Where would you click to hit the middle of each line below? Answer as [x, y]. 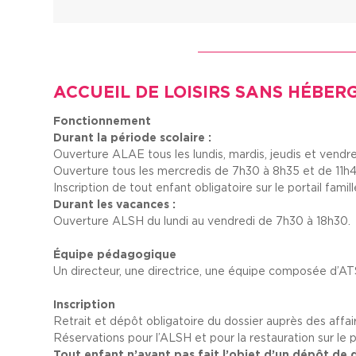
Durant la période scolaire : [134, 137]
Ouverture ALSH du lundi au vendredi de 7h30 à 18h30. [202, 221]
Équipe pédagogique [115, 254]
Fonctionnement [103, 120]
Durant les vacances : [116, 204]
